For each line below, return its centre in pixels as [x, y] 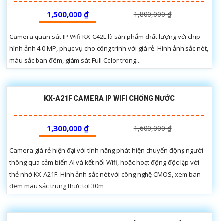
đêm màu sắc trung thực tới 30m [56, 186]
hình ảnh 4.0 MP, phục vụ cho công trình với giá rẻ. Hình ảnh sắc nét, [109, 48]
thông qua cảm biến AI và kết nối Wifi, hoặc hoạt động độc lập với [104, 162]
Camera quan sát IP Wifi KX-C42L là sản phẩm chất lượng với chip [105, 36]
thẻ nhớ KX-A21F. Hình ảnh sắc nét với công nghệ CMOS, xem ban [105, 174]
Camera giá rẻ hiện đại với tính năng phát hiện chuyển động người [106, 150]
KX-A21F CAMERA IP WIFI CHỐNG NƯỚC [109, 98]
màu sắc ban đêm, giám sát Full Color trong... [75, 60]
